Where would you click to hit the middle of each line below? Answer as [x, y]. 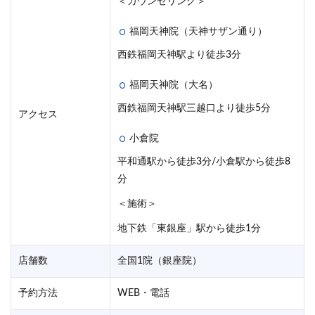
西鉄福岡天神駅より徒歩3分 [179, 55]
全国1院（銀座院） [160, 261]
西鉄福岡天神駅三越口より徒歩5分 [194, 109]
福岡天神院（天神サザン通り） [198, 32]
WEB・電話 [143, 294]
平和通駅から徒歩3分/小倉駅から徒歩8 [204, 162]
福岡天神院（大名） [174, 85]
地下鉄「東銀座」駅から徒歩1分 [189, 229]
